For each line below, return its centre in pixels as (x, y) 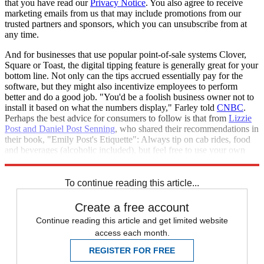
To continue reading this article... (132, 183)
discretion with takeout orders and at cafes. (84, 160)
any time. (22, 34)
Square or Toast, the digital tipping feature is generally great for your (131, 65)
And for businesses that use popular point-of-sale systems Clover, (126, 54)
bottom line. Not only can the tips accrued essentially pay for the (124, 75)
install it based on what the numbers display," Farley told (111, 107)
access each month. (132, 232)
